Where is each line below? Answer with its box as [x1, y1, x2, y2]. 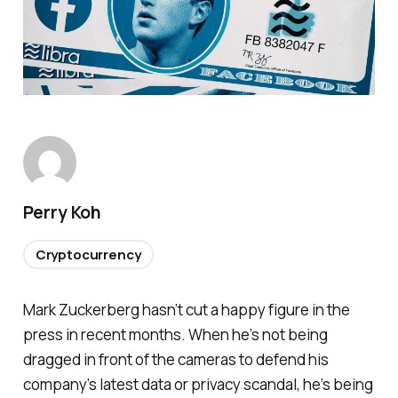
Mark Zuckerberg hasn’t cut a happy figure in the [22, 299, 350, 321]
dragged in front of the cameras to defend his [22, 349, 329, 370]
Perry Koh [22, 201, 101, 225]
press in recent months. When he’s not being [22, 324, 328, 346]
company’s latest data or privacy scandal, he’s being [22, 374, 373, 395]
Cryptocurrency [35, 245, 141, 265]
